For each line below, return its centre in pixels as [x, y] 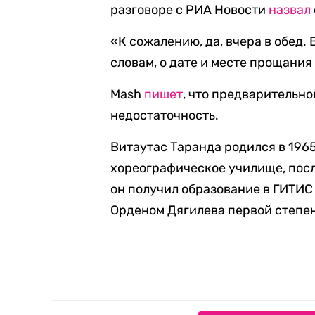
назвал [290, 10]
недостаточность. [165, 115]
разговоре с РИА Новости [190, 10]
